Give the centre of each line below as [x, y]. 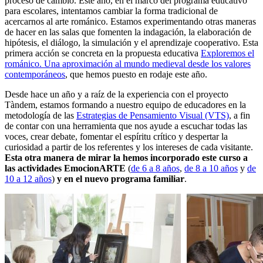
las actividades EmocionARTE [66, 168]
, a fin [240, 115]
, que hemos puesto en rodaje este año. [136, 74]
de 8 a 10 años [211, 168]
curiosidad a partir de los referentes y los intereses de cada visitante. [129, 147]
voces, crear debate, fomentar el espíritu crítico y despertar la [116, 136]
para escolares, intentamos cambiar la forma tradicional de [111, 11]
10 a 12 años [28, 178]
